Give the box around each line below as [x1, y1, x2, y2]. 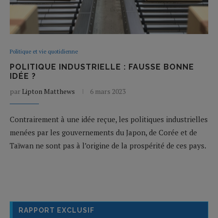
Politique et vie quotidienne [10, 48, 78, 55]
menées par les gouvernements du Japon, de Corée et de [10, 127, 197, 137]
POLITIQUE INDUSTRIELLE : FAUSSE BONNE [10, 62, 194, 72]
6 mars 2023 [90, 86, 126, 96]
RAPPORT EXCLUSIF [18, 206, 94, 214]
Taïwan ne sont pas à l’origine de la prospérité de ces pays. [10, 140, 206, 150]
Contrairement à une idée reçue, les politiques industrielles [10, 114, 208, 124]
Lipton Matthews [22, 86, 75, 96]
